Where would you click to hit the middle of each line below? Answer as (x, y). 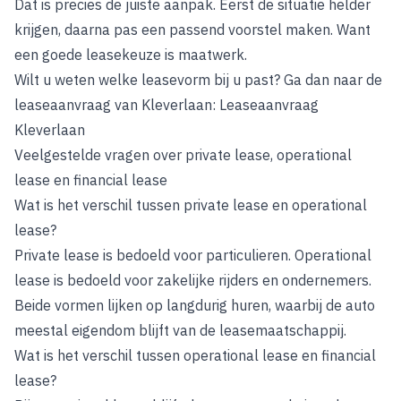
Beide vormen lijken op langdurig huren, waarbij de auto (195, 305)
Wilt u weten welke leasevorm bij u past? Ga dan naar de (198, 80)
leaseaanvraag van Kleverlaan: (117, 105)
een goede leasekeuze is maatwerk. (131, 55)
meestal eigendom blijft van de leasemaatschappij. (180, 330)
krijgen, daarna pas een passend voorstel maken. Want (192, 30)
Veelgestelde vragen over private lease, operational (183, 155)
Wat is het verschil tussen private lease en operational (191, 205)
